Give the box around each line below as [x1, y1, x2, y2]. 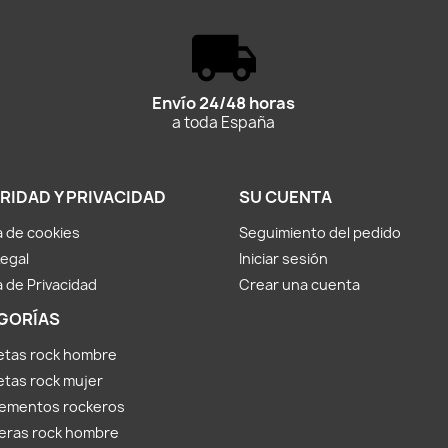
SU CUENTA [239, 186, 332, 209]
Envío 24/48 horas [152, 92, 296, 115]
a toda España [172, 112, 276, 134]
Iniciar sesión [239, 249, 328, 269]
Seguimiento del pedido [239, 223, 401, 243]
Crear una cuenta [239, 275, 360, 295]
